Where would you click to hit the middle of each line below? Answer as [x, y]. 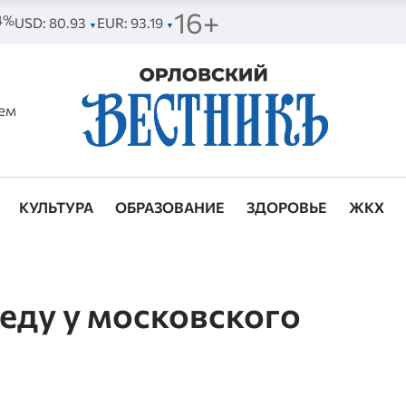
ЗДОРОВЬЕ [287, 208]
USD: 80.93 [51, 22]
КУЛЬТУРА [56, 208]
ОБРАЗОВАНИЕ [170, 208]
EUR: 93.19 [131, 22]
